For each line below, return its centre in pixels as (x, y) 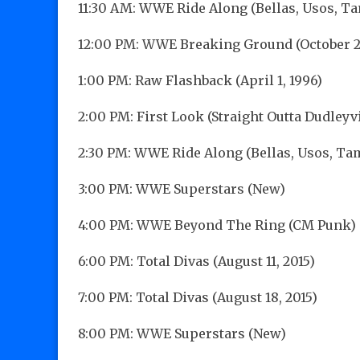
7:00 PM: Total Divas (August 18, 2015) (198, 298)
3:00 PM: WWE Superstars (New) (182, 189)
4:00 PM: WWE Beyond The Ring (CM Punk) (217, 225)
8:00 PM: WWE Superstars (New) (182, 334)
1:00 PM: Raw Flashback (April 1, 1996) (200, 81)
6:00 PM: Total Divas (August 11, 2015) (196, 262)
